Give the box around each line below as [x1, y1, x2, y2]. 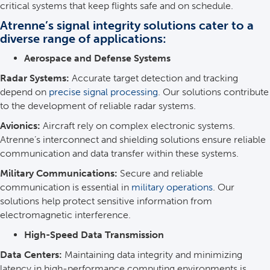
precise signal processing [49, 86, 158, 98]
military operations [131, 181, 213, 193]
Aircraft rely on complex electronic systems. [40, 120, 235, 131]
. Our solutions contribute [158, 86, 269, 98]
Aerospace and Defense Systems [24, 52, 171, 64]
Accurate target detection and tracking [69, 72, 238, 84]
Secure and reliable [118, 168, 203, 179]
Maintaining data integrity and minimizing [62, 249, 242, 260]
